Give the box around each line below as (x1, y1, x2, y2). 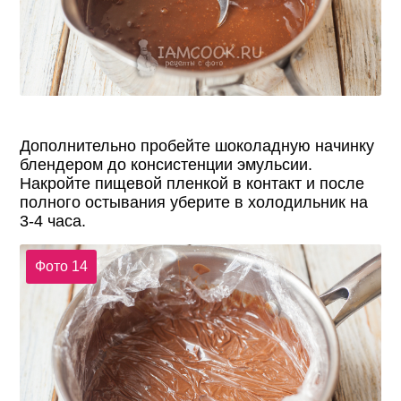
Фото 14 (34, 259, 88, 275)
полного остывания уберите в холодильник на (20, 192, 369, 211)
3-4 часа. (20, 211, 87, 230)
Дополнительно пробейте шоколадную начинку (20, 136, 375, 155)
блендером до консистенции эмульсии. (20, 155, 313, 174)
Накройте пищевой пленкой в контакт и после (20, 174, 365, 192)
